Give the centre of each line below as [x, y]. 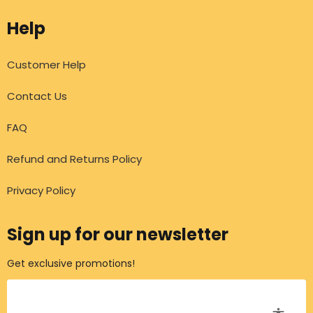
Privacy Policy [41, 191]
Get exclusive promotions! [71, 263]
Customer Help [46, 65]
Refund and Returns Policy [74, 159]
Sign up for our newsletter [118, 235]
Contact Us [37, 96]
